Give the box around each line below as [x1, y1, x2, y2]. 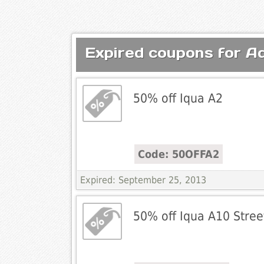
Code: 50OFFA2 [137, 148, 219, 161]
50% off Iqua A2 [133, 91, 223, 106]
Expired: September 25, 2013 [80, 174, 206, 186]
